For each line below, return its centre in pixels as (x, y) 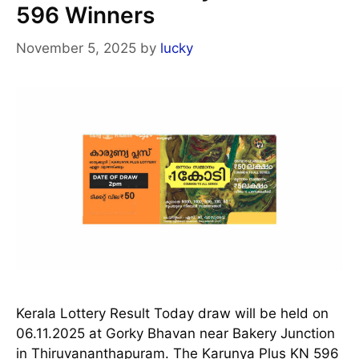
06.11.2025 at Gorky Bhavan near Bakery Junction (175, 333)
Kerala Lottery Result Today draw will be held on (172, 313)
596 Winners (85, 15)
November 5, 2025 (76, 48)
